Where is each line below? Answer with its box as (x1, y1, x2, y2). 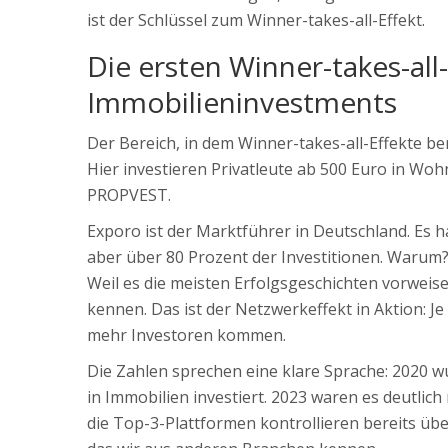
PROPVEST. (87, 184, 171, 207)
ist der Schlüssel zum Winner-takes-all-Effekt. (87, 9, 425, 32)
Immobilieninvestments (87, 83, 397, 122)
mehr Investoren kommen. (87, 324, 286, 347)
